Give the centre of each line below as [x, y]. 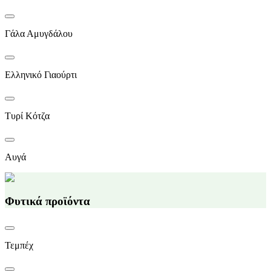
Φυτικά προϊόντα [47, 201]
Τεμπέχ [19, 245]
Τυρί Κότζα [27, 116]
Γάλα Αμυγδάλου [39, 34]
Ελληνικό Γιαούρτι [41, 75]
